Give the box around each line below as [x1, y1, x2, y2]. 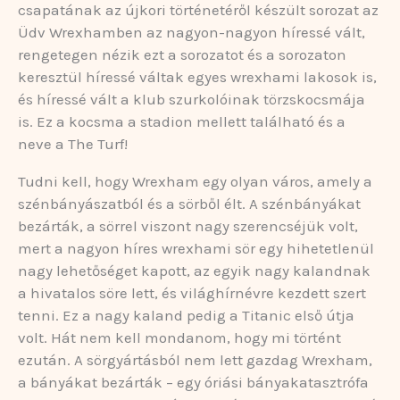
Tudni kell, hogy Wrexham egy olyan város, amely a [18, 171, 372, 190]
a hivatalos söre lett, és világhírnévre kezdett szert [18, 283, 366, 302]
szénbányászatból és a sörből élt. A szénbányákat [18, 194, 361, 212]
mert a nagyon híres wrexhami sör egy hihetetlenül [18, 238, 374, 257]
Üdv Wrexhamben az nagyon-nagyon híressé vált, [18, 22, 365, 41]
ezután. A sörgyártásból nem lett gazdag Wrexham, [18, 350, 372, 369]
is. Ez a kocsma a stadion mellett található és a [18, 112, 346, 130]
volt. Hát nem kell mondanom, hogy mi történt [18, 328, 341, 346]
